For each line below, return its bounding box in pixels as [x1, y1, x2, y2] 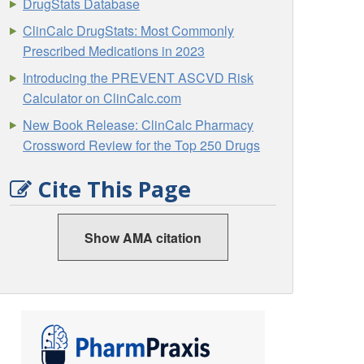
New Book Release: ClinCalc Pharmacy [23, 115, 254, 134]
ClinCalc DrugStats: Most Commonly [23, 20, 235, 40]
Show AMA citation [84, 228, 201, 248]
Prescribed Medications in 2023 [23, 41, 206, 60]
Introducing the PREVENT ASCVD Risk [23, 67, 254, 87]
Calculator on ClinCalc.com [23, 88, 182, 107]
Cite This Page [32, 173, 192, 204]
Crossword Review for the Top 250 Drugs [23, 135, 261, 154]
